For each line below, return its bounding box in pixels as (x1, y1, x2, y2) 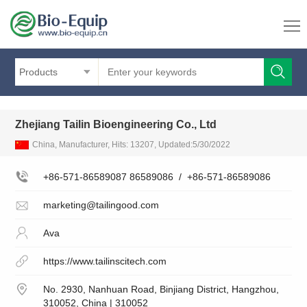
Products (19, 66, 58, 77)
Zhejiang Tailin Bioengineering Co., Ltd (15, 119, 217, 130)
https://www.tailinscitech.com (42, 256, 167, 267)
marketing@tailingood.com (42, 199, 159, 211)
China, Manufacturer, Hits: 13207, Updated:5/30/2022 (32, 140, 231, 149)
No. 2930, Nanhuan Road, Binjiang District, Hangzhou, (42, 284, 279, 295)
